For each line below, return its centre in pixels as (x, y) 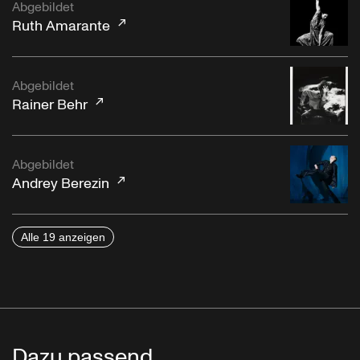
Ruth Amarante (61, 27)
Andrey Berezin (61, 184)
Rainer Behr (50, 105)
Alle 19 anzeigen (63, 237)
